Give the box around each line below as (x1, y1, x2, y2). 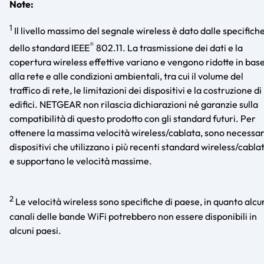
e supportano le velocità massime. (9, 155, 152, 167)
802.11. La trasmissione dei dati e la (94, 42, 243, 54)
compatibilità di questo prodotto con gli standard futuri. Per (9, 113, 256, 125)
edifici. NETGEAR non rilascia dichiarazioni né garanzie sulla (9, 98, 258, 111)
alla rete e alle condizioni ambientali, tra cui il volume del (9, 70, 243, 82)
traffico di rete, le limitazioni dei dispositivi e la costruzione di (9, 84, 262, 97)
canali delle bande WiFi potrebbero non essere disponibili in (9, 210, 257, 222)
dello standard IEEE (9, 42, 90, 54)
